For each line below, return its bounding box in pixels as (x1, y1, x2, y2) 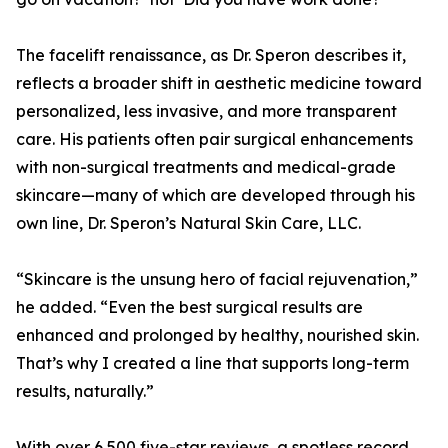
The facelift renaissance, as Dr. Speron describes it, (16, 45, 406, 66)
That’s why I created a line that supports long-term (16, 353, 409, 374)
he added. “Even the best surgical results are (16, 297, 363, 318)
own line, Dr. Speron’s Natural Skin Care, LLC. (16, 213, 361, 234)
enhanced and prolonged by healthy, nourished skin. (16, 325, 419, 346)
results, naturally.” (16, 381, 154, 402)
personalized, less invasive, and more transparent (16, 101, 397, 122)
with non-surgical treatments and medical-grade (16, 157, 396, 178)
